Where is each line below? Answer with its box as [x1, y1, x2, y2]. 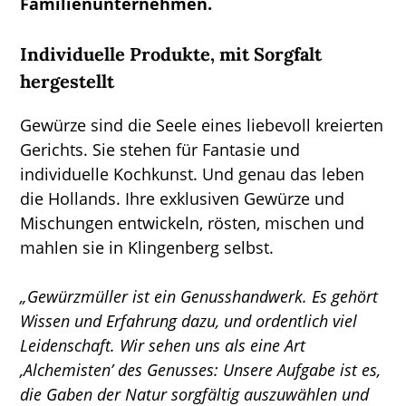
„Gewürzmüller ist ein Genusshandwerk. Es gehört [20, 285, 379, 307]
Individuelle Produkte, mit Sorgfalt [20, 42, 323, 65]
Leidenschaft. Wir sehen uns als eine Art [20, 333, 306, 356]
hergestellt [20, 69, 115, 92]
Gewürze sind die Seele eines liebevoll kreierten [20, 113, 384, 136]
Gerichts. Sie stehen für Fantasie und [20, 138, 301, 160]
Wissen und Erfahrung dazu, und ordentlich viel [20, 309, 358, 332]
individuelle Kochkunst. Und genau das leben [20, 162, 365, 185]
